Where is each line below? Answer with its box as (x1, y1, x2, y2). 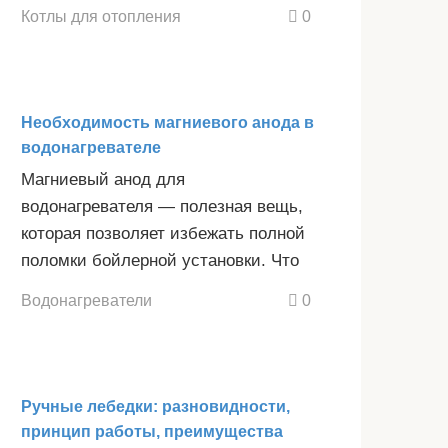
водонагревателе (21, 138, 161, 156)
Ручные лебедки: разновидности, (21, 398, 290, 416)
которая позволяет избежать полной (21, 223, 305, 243)
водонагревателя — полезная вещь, (21, 196, 303, 216)
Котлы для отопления (21, 6, 181, 25)
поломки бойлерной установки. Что (21, 250, 299, 270)
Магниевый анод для (21, 169, 185, 189)
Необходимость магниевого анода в (21, 113, 314, 131)
